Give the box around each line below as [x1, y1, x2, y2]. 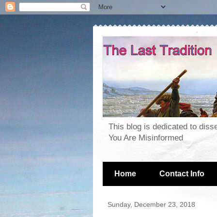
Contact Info [159, 170, 204, 178]
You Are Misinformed [108, 133, 183, 143]
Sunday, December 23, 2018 [108, 201, 195, 209]
